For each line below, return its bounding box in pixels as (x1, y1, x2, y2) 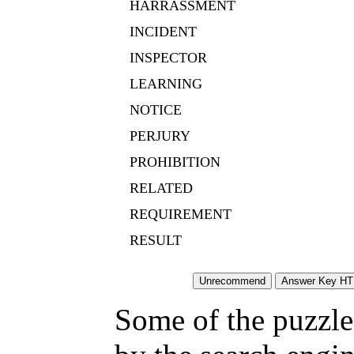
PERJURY (130, 128, 190, 145)
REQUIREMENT (130, 206, 232, 223)
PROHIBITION (130, 154, 220, 171)
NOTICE (130, 102, 182, 119)
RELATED (130, 180, 193, 197)
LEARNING (130, 76, 202, 92)
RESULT (130, 232, 182, 249)
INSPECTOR (130, 50, 207, 66)
